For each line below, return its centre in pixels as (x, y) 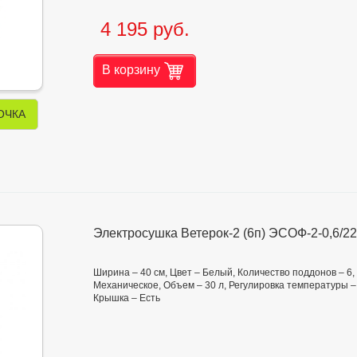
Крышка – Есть (127, 298)
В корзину (131, 69)
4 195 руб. (145, 29)
